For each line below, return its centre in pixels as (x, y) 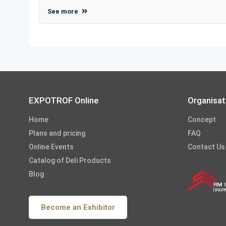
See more (64, 12)
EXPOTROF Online (64, 101)
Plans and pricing (57, 133)
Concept (202, 120)
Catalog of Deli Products (70, 161)
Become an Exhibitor (78, 208)
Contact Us (206, 147)
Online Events (51, 147)
